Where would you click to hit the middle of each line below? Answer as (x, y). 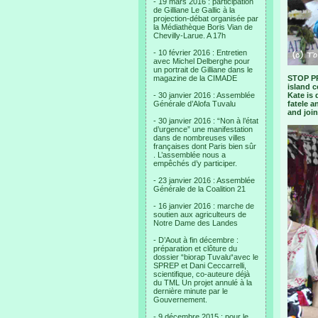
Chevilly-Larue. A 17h (190, 35)
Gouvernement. (180, 300)
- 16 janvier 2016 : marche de (204, 206)
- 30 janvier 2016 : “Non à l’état (206, 121)
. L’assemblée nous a (190, 155)
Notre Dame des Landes (196, 223)
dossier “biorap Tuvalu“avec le (206, 257)
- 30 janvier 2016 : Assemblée (204, 95)
